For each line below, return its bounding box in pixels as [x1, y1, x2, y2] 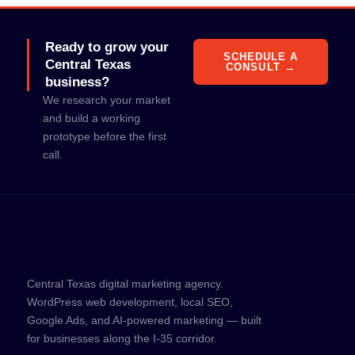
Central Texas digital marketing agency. [27, 277, 223, 290]
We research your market [43, 94, 170, 106]
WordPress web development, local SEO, [27, 296, 233, 308]
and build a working [43, 112, 140, 124]
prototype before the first [43, 130, 166, 143]
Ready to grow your [45, 40, 169, 55]
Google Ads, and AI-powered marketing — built [27, 314, 261, 326]
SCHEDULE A [223, 51, 299, 63]
